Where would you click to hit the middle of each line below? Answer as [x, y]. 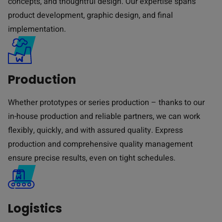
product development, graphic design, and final [90, 15]
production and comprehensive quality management [100, 144]
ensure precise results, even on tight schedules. [92, 158]
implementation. [37, 29]
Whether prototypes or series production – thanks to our [106, 103]
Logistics [35, 208]
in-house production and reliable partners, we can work [104, 116]
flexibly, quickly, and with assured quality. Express [95, 130]
